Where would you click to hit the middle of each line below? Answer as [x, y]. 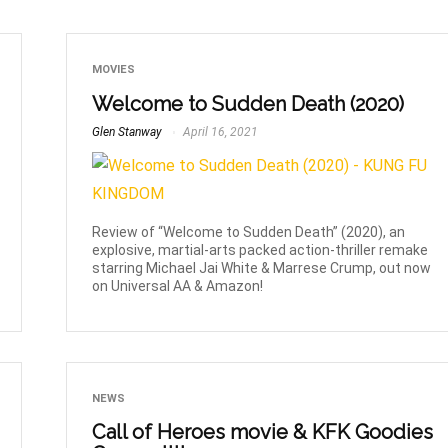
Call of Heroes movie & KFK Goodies [263, 432]
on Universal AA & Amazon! [178, 286]
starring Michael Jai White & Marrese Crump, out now [262, 268]
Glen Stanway [127, 131]
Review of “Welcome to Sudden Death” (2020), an [249, 232]
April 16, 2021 [219, 131]
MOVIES [114, 70]
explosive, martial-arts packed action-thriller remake [260, 250]
